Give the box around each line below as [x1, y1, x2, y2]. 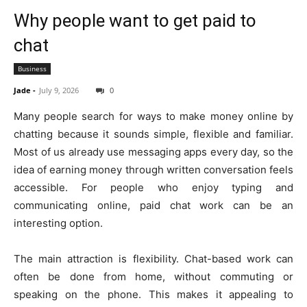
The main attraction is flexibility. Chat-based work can [14, 251, 293, 265]
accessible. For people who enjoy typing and [14, 180, 293, 194]
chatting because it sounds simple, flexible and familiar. [14, 127, 293, 140]
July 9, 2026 [39, 85, 79, 96]
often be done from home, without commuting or [14, 269, 293, 283]
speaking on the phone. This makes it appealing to [14, 287, 293, 301]
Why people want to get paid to [14, 10, 256, 32]
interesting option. [14, 216, 103, 230]
